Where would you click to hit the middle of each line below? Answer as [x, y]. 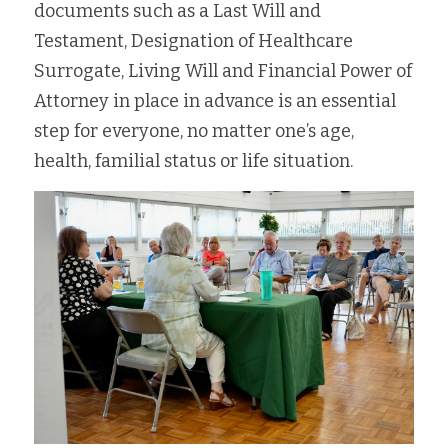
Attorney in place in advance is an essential [215, 101]
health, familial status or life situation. [193, 161]
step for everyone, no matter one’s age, [194, 131]
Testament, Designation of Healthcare [193, 41]
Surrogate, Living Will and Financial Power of [223, 71]
